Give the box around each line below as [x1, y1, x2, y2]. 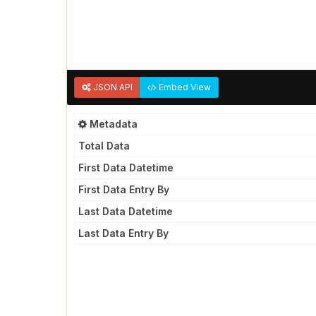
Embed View [157, 82, 211, 92]
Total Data [78, 140, 130, 152]
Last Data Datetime [78, 205, 173, 217]
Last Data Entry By [78, 227, 169, 239]
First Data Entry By [78, 183, 169, 195]
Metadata [87, 118, 138, 130]
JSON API [91, 82, 133, 92]
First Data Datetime [78, 162, 174, 174]
